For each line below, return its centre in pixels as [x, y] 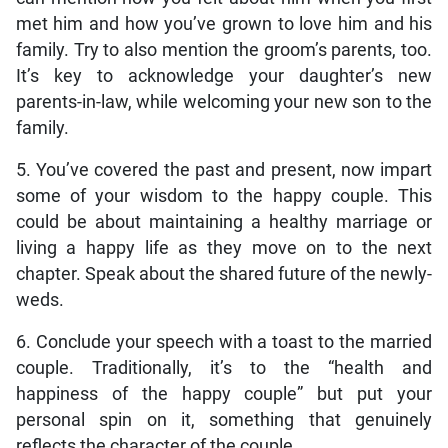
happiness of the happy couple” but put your [224, 394]
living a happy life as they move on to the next [224, 248]
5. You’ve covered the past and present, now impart [224, 170]
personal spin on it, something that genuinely [224, 420]
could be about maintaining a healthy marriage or [224, 222]
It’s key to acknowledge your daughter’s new [224, 76]
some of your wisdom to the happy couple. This [224, 196]
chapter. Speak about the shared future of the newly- [224, 274]
